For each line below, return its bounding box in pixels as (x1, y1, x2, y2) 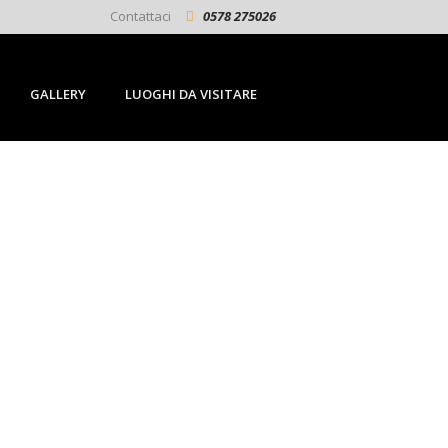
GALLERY (29, 84, 86, 103)
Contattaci (109, 6, 174, 25)
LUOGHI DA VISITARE (124, 84, 257, 103)
